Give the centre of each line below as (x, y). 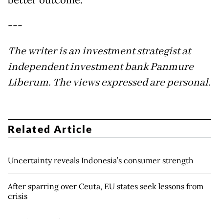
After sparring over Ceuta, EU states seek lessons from (106, 186)
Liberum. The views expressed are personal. (109, 83)
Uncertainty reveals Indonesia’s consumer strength (101, 160)
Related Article (50, 129)
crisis (18, 196)
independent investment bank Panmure (101, 67)
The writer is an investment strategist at (99, 52)
